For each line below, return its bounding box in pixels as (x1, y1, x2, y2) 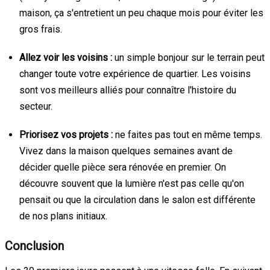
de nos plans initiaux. (19, 210, 107, 222)
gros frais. (19, 23, 62, 35)
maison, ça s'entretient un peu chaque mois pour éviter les (19, 7, 263, 19)
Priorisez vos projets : (19, 128, 113, 140)
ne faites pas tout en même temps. (113, 128, 262, 140)
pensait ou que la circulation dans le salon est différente (19, 193, 256, 206)
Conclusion (5, 238, 64, 253)
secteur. (19, 100, 52, 112)
